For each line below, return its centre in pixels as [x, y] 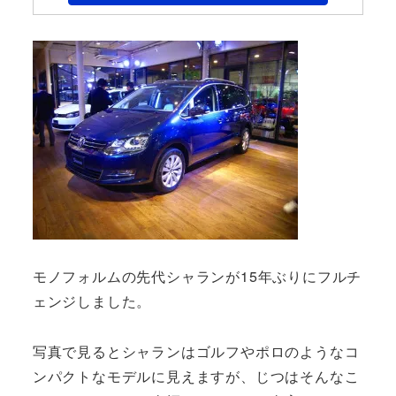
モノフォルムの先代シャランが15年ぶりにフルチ [197, 277]
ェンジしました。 [92, 301]
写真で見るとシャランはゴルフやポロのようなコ [196, 352]
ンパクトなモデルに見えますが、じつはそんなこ [196, 377]
